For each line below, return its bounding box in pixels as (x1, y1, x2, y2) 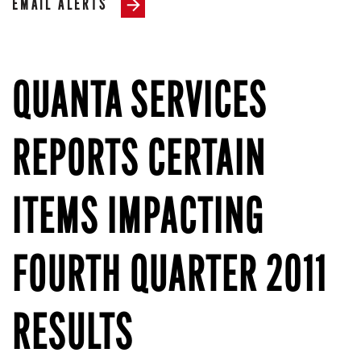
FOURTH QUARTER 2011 (12, 255, 327, 303)
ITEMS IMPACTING (12, 197, 264, 245)
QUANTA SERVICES (12, 81, 268, 129)
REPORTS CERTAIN (12, 139, 266, 187)
